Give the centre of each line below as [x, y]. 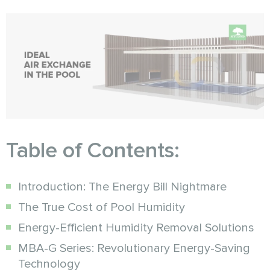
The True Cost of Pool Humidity [102, 208]
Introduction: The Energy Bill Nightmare [122, 187]
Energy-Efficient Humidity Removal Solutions [136, 228]
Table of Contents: [93, 151]
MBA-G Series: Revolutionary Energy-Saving [134, 249]
